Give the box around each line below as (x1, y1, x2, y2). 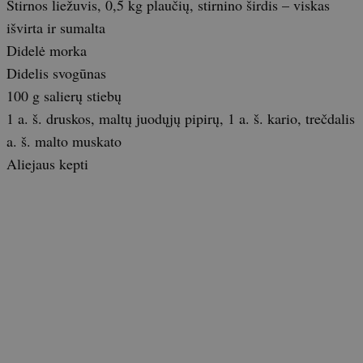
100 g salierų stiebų (6, 86, 122, 105)
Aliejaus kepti (6, 154, 88, 173)
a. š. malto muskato (6, 131, 122, 151)
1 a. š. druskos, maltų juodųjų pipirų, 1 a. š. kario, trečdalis (6, 109, 355, 128)
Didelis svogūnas (6, 63, 106, 83)
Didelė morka (6, 41, 87, 60)
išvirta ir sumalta (6, 18, 105, 37)
